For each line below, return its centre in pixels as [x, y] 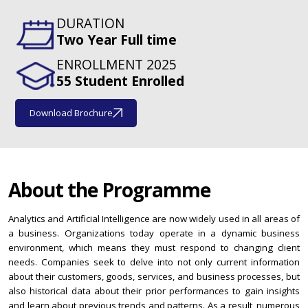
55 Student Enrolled [120, 81]
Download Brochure [71, 113]
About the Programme [109, 190]
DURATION [90, 23]
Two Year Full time [117, 40]
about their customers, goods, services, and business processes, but [154, 277]
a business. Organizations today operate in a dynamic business [154, 233]
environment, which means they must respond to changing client [154, 248]
